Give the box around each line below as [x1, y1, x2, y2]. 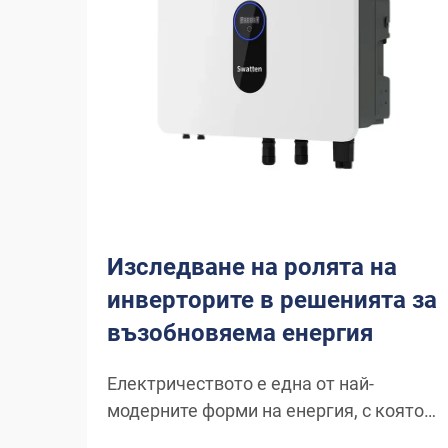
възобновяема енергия [107, 319, 373, 347]
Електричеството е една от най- [107, 373, 374, 394]
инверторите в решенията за [107, 286, 437, 314]
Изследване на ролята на [107, 253, 397, 281]
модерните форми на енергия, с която [107, 400, 424, 421]
